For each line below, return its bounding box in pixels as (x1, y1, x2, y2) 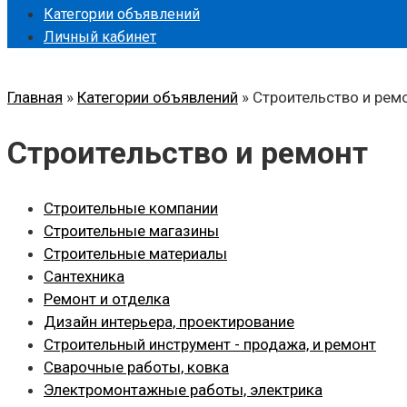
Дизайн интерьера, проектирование (44, 312, 294, 331)
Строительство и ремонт (7, 134, 368, 171)
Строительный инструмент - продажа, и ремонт (44, 334, 376, 353)
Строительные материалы (44, 243, 227, 263)
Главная (7, 88, 63, 106)
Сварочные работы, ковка (44, 357, 229, 376)
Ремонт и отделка (44, 289, 170, 308)
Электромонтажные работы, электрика (44, 380, 323, 399)
